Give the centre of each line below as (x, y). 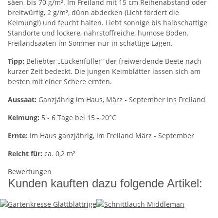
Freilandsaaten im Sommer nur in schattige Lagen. (90, 43)
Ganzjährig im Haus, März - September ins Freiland (121, 100)
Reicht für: (25, 154)
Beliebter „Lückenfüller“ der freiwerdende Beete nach (113, 61)
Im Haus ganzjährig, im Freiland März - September (111, 136)
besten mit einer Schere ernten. (60, 82)
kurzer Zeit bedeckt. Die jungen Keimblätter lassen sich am (104, 72)
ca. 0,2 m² (59, 154)
